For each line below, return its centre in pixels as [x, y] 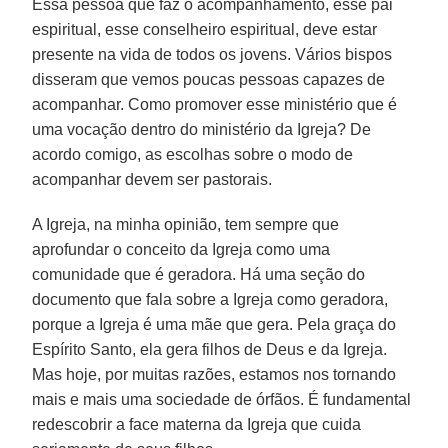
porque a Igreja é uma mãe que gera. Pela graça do [214, 324]
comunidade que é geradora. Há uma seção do [199, 274]
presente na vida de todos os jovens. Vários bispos [212, 54]
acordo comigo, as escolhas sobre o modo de [193, 154]
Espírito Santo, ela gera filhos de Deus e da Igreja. [210, 349]
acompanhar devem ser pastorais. [152, 179]
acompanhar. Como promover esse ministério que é [215, 104]
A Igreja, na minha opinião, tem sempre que [186, 224]
